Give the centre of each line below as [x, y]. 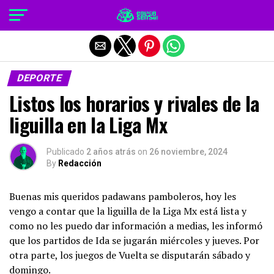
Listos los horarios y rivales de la [134, 103]
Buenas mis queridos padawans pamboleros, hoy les [123, 196]
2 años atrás [111, 152]
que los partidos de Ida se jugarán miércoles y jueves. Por [134, 240]
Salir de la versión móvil [137, 14]
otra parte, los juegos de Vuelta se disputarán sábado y [130, 255]
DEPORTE [39, 78]
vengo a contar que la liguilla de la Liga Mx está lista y [128, 211]
